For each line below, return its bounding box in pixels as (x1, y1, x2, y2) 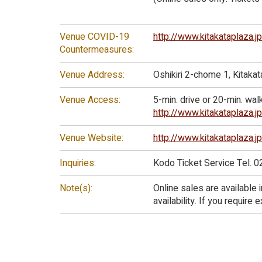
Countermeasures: (60, 43, 134, 57)
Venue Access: (60, 93, 120, 108)
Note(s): (60, 181, 92, 196)
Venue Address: (60, 68, 125, 82)
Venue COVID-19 (60, 30, 129, 44)
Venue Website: (60, 131, 123, 146)
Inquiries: (60, 156, 96, 171)
